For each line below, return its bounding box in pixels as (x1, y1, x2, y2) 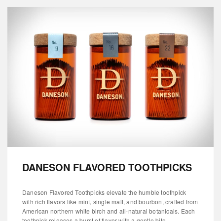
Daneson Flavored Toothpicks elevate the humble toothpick (22, 188, 186, 197)
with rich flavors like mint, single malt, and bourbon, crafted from (22, 197, 198, 206)
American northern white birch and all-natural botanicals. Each (22, 207, 195, 216)
